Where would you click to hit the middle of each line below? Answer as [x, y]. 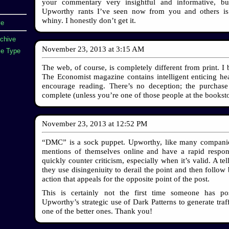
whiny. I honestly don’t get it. [89, 20]
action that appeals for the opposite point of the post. [126, 179]
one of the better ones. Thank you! [97, 211]
